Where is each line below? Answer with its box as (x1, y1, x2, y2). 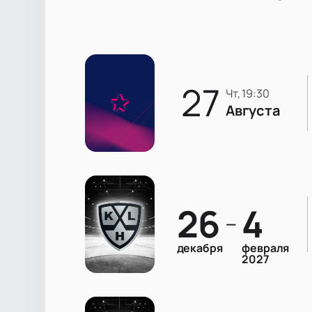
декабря (176, 240, 223, 256)
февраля (242, 240, 290, 256)
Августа (225, 101, 281, 120)
